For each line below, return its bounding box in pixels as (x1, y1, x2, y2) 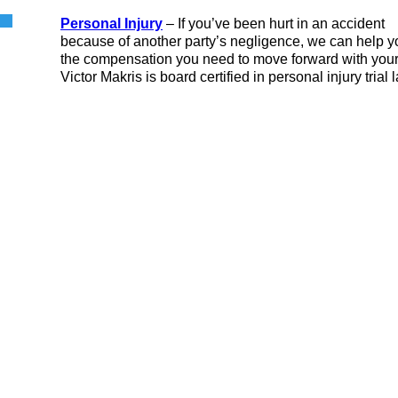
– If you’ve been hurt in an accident (163, 15, 385, 31)
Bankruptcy (220, 115, 337, 140)
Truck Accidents (220, 338, 384, 362)
